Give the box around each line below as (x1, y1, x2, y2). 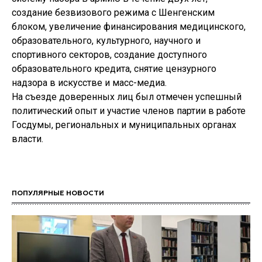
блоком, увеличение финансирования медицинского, (12, 21, 246, 32)
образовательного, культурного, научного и (12, 35, 201, 46)
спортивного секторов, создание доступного (12, 49, 207, 60)
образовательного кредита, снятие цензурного (12, 63, 216, 74)
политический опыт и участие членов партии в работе (12, 105, 246, 116)
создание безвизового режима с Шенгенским (12, 7, 215, 18)
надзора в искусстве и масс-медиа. (12, 77, 167, 88)
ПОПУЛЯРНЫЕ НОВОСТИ (12, 190, 104, 197)
